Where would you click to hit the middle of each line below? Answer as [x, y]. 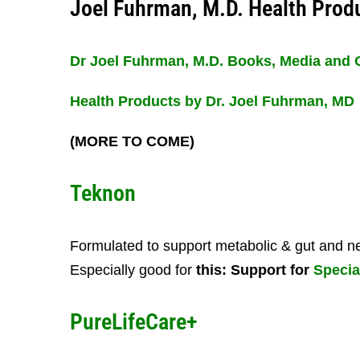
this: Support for [253, 270]
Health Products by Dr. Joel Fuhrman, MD [212, 101]
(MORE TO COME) [132, 141]
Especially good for [133, 270]
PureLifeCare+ [133, 322]
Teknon [103, 193]
